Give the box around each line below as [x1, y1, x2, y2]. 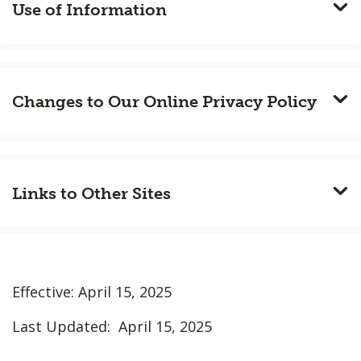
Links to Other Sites [12, 184, 171, 203]
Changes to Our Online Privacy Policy [12, 92, 317, 111]
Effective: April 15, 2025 [12, 281, 172, 301]
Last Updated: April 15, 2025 [12, 316, 212, 336]
